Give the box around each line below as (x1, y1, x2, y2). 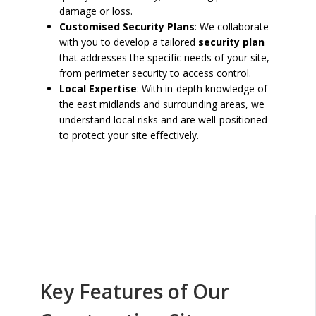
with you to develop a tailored (59, 35, 198, 49)
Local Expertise (59, 82, 137, 95)
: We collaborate (195, 20, 269, 33)
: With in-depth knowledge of (137, 82, 267, 95)
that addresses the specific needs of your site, (59, 51, 269, 64)
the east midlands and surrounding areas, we (59, 97, 265, 111)
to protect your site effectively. (59, 128, 199, 142)
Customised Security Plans (59, 20, 195, 33)
